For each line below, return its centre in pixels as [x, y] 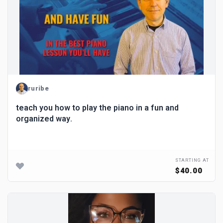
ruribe [38, 88]
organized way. [44, 119]
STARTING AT [192, 161]
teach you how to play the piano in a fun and [97, 108]
